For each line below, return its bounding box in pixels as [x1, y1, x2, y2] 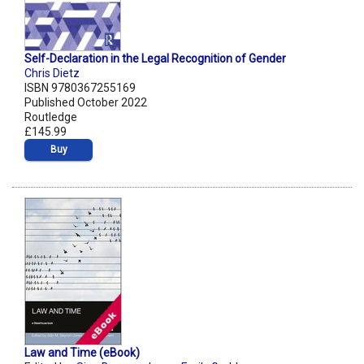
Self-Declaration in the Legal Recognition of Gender [24, 52, 286, 66]
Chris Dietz [24, 67, 80, 80]
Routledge [24, 110, 77, 124]
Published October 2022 [24, 96, 147, 110]
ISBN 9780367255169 [24, 81, 136, 95]
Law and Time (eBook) [24, 346, 140, 360]
